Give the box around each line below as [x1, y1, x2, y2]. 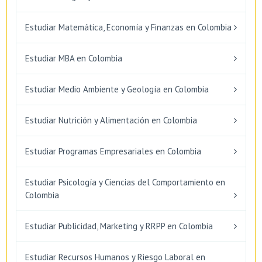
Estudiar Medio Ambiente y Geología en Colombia [25, 83, 209, 95]
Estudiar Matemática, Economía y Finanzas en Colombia [25, 21, 232, 33]
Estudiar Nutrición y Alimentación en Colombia [25, 114, 197, 126]
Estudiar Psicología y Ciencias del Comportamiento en [25, 176, 225, 188]
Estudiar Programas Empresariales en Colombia [25, 145, 201, 157]
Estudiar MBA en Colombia [25, 52, 122, 64]
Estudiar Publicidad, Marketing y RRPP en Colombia [25, 220, 213, 232]
